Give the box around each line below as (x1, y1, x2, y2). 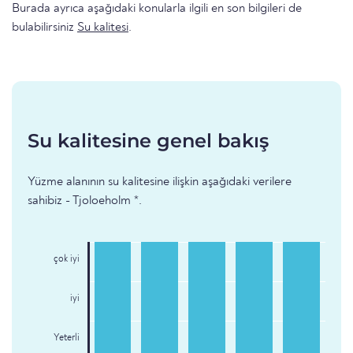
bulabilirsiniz (12, 21, 77, 35)
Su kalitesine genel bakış (28, 129, 269, 153)
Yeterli (53, 333, 80, 344)
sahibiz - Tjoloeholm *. (28, 195, 142, 208)
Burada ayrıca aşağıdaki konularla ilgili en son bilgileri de (12, 2, 302, 16)
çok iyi (53, 255, 80, 265)
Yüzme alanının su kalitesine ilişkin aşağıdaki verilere (28, 176, 292, 189)
